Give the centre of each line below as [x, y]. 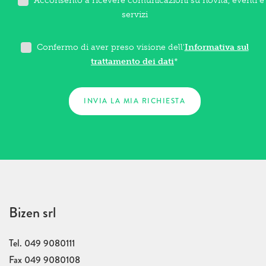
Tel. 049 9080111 [42, 243]
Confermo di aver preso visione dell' [110, 47]
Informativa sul [216, 47]
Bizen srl [32, 213]
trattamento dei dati [132, 62]
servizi [134, 15]
